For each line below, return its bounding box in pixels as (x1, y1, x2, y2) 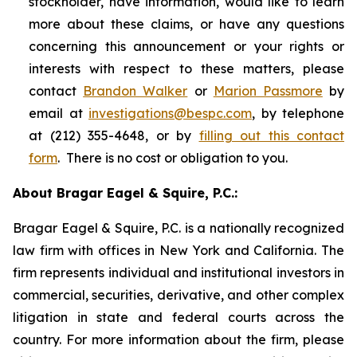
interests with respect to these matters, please (29, 61, 344, 77)
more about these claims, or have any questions (29, 16, 344, 33)
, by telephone (252, 105, 344, 122)
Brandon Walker (83, 83, 188, 100)
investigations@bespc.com (88, 105, 252, 122)
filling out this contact (198, 127, 344, 144)
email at (29, 105, 88, 122)
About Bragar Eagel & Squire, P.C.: (13, 185, 237, 202)
